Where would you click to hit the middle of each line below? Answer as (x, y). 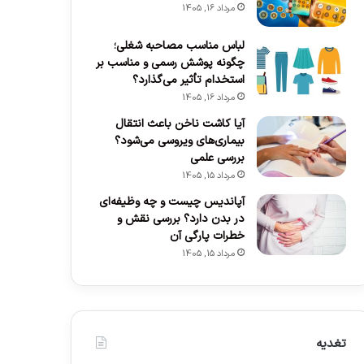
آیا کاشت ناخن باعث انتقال (180, 124)
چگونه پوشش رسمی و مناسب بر (170, 63)
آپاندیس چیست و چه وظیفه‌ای (171, 202)
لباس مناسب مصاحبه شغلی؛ (179, 46)
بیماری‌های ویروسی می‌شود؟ (179, 141)
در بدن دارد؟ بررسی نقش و (180, 219)
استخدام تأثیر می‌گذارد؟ (188, 80)
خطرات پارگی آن (207, 236)
